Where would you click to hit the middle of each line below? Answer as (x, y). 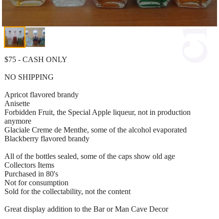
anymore (18, 121)
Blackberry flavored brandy (47, 138)
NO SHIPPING (29, 77)
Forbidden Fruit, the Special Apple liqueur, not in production (98, 112)
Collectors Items (29, 165)
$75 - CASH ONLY (36, 59)
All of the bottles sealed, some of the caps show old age (90, 156)
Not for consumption (36, 182)
